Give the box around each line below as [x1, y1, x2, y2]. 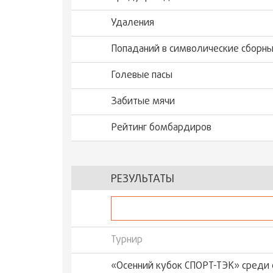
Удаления [111, 16, 154, 30]
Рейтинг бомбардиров [111, 121, 211, 135]
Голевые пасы [111, 68, 172, 83]
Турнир [111, 233, 143, 247]
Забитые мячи [111, 94, 175, 109]
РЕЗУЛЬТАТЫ [111, 171, 174, 188]
